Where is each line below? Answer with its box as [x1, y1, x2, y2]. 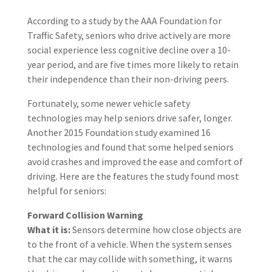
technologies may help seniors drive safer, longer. [27, 112, 233, 124]
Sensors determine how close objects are [70, 223, 242, 236]
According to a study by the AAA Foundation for [27, 15, 222, 27]
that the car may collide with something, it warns [27, 253, 233, 265]
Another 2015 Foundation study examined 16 [27, 126, 211, 138]
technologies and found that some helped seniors [27, 141, 234, 153]
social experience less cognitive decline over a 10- [27, 44, 231, 56]
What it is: [27, 223, 70, 236]
